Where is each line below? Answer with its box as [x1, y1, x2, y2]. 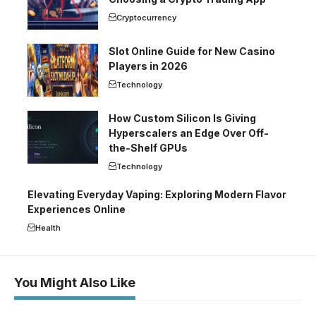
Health [35, 223, 61, 233]
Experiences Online [28, 203, 126, 216]
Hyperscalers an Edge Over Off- [109, 127, 269, 140]
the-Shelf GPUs [109, 142, 188, 154]
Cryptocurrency [116, 13, 176, 23]
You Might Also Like [14, 275, 135, 291]
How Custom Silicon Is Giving [109, 112, 256, 125]
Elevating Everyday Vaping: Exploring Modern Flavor [28, 188, 286, 201]
